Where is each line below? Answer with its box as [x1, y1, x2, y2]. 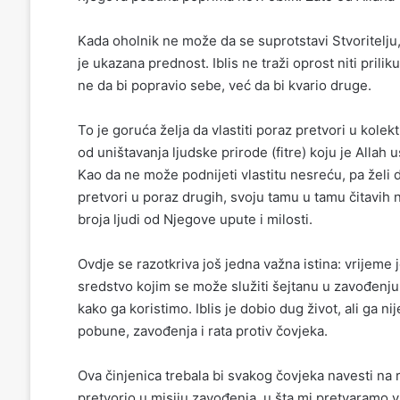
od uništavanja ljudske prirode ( [77, 143, 276, 161]
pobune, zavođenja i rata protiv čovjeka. [77, 321, 328, 339]
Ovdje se [77, 254, 137, 272]
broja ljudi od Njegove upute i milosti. [77, 210, 312, 228]
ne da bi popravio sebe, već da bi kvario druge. [77, 76, 371, 94]
